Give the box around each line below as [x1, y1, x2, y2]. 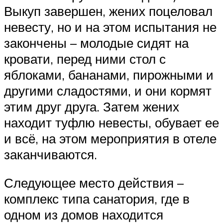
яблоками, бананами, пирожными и [4, 66, 214, 83]
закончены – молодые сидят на [4, 34, 189, 51]
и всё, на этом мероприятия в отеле [4, 130, 217, 146]
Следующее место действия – [4, 175, 184, 191]
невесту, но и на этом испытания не [4, 18, 217, 35]
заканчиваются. [4, 146, 97, 162]
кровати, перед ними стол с [4, 50, 166, 67]
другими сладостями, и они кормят [4, 82, 212, 99]
